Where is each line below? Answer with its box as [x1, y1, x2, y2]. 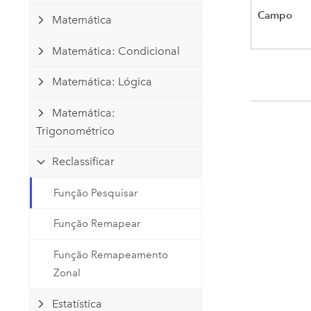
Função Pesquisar [53, 186, 138, 199]
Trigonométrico [35, 124, 115, 137]
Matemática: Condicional [51, 44, 180, 58]
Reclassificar [51, 155, 115, 169]
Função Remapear [53, 217, 141, 230]
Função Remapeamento [53, 248, 169, 261]
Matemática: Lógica [51, 75, 152, 89]
